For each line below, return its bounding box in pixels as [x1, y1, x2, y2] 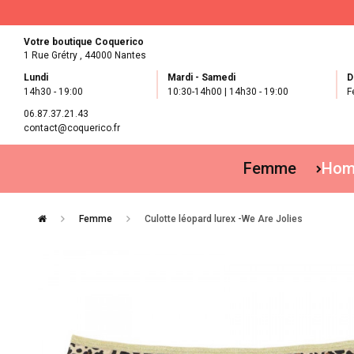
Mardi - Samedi [167, 72, 235, 83]
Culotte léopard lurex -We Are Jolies [144, 213, 303, 224]
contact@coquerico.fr [24, 122, 120, 134]
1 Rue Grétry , [24, 50, 85, 61]
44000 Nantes [85, 50, 146, 61]
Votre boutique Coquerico [24, 36, 144, 47]
